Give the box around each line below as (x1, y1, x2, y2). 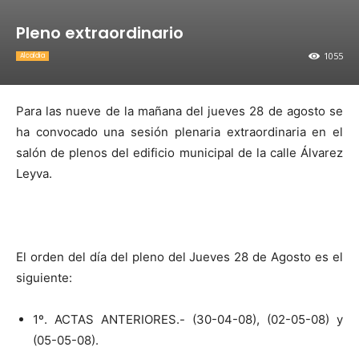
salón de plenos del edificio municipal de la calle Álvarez (16, 145, 343, 160)
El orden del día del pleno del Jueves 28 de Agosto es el (16, 249, 343, 264)
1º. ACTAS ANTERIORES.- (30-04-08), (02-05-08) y (33, 312, 343, 327)
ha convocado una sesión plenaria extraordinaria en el (16, 124, 343, 139)
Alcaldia (20, 51, 45, 60)
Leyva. (16, 166, 52, 181)
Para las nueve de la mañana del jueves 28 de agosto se (16, 103, 343, 119)
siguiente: (16, 270, 72, 285)
